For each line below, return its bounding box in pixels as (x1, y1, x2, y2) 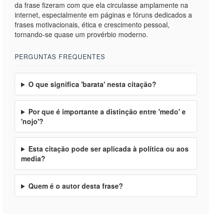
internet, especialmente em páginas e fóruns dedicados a (15, 10, 192, 20)
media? (21, 153, 45, 163)
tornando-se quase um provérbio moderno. (15, 29, 148, 39)
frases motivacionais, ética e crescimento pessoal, (15, 20, 170, 29)
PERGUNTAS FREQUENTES (15, 52, 105, 61)
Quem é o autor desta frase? (28, 181, 123, 191)
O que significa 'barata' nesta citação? (28, 79, 156, 89)
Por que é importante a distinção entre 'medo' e (28, 107, 186, 116)
